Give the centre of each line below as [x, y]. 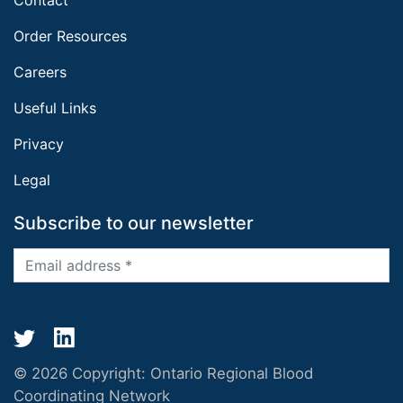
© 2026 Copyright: [82, 373]
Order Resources [70, 36]
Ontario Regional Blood [232, 373]
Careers [40, 72]
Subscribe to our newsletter [134, 223]
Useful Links [55, 107]
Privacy [39, 143]
